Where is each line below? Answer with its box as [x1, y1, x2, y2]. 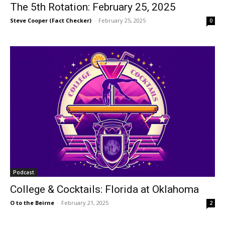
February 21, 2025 [61, 199, 108, 207]
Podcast [13, 169, 34, 176]
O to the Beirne [10, 199, 54, 207]
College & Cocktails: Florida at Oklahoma [10, 183, 199, 196]
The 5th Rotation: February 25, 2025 [10, 1, 176, 14]
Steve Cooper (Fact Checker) [10, 17, 91, 25]
